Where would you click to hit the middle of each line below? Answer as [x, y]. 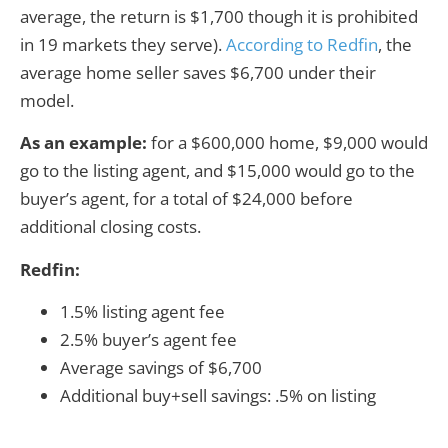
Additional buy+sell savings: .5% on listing [218, 396]
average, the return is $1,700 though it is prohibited [219, 16]
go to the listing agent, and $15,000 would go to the [217, 171]
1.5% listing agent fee [142, 312]
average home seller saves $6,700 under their [198, 72]
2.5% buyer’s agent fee [148, 340]
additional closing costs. [110, 227]
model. [49, 100]
